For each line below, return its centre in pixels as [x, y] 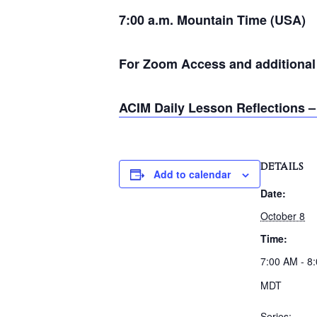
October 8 [283, 216]
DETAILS [282, 166]
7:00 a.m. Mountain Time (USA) [212, 20]
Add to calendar [192, 174]
